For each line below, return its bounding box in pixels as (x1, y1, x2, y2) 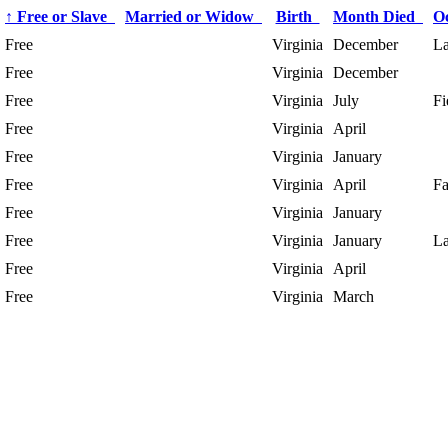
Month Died (333, 7, 423, 25)
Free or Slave (13, 7, 115, 25)
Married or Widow (125, 7, 262, 25)
